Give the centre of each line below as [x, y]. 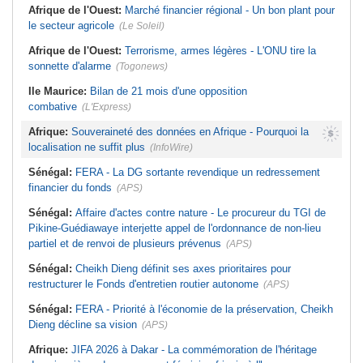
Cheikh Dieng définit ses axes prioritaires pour [183, 269]
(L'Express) [107, 107]
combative [53, 107]
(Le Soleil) [142, 26]
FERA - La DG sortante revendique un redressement [198, 173]
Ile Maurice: [59, 92]
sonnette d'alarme [70, 66]
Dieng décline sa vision [83, 325]
